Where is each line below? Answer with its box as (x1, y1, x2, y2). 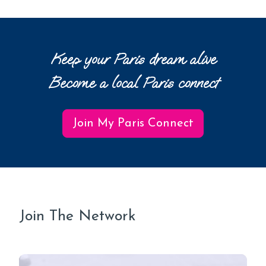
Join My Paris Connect (72, 117, 194, 129)
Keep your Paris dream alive (50, 49, 216, 69)
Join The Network (19, 208, 136, 224)
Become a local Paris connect (48, 72, 218, 93)
